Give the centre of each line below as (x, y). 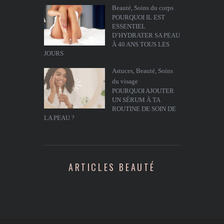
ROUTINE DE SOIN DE (144, 109)
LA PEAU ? (59, 118)
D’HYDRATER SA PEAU (146, 35)
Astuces (122, 71)
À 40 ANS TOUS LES (140, 44)
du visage (125, 81)
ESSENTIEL (128, 26)
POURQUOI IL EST (138, 17)
